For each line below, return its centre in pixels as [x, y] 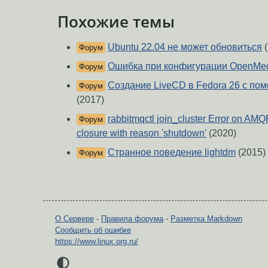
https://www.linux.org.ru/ [97, 241]
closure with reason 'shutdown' [141, 133]
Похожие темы [116, 22]
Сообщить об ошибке [93, 230]
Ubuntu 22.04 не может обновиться [185, 47]
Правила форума [132, 218]
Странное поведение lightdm [172, 152]
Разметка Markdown [206, 218]
